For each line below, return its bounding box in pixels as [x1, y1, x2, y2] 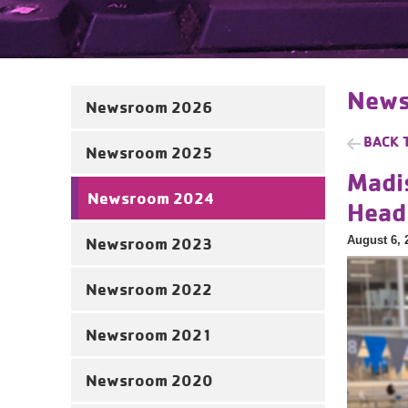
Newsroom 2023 [86, 233, 212, 254]
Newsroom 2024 [87, 188, 215, 209]
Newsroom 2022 [86, 279, 212, 300]
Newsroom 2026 [86, 97, 212, 117]
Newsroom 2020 [86, 370, 213, 391]
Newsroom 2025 [86, 142, 212, 163]
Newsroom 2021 [86, 324, 212, 345]
